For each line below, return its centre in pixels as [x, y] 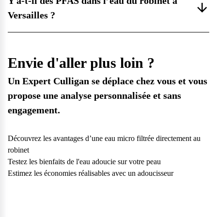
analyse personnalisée [106, 96]
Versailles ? [31, 15]
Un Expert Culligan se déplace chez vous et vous [108, 81]
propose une [34, 96]
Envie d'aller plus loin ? [81, 63]
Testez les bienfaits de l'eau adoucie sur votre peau [84, 162]
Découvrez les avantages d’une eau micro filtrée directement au [104, 139]
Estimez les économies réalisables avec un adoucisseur [91, 173]
